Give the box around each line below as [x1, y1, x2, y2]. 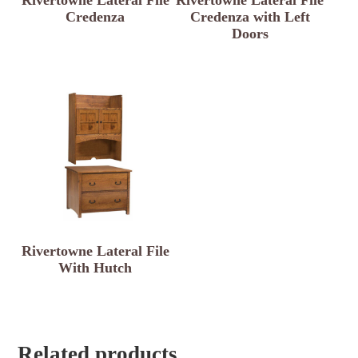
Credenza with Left [189, 8, 310, 25]
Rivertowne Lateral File [21, 242, 169, 259]
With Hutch [58, 259, 133, 276]
